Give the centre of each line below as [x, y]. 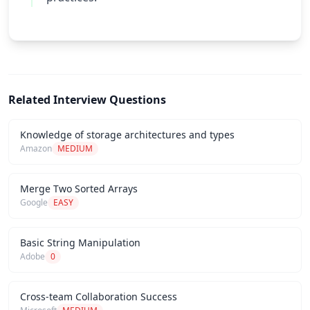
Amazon [36, 148]
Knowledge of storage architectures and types [127, 135]
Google [34, 202]
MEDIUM [75, 148]
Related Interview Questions [87, 100]
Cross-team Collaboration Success [99, 297]
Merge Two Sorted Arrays [79, 189]
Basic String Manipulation [80, 243]
